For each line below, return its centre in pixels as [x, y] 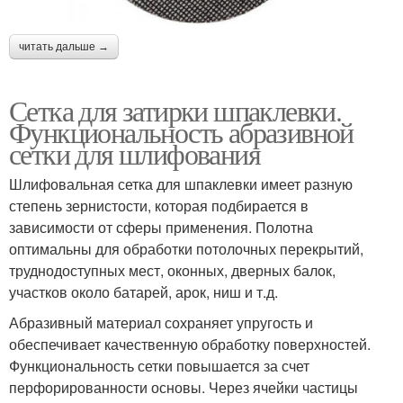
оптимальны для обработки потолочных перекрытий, [186, 248]
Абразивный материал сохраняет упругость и [161, 322]
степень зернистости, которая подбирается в [159, 205]
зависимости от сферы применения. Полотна [161, 227]
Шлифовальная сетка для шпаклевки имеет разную [181, 184]
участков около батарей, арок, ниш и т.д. [143, 291]
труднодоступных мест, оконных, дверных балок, [172, 270]
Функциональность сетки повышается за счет [159, 365]
